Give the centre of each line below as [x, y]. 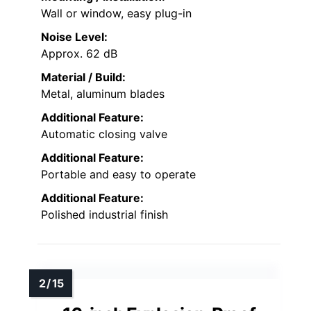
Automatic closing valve [104, 134]
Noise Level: [74, 37]
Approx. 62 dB [79, 54]
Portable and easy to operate [118, 175]
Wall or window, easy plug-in [116, 14]
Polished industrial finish [104, 215]
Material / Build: [83, 77]
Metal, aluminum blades [103, 94]
